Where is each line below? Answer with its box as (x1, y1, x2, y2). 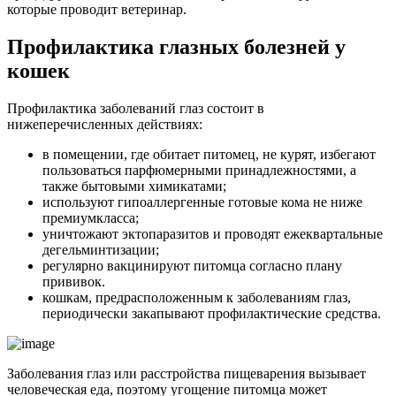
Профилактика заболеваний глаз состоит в (7, 101, 264, 117)
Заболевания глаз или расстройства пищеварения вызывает (7, 366, 366, 382)
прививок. (42, 274, 105, 290)
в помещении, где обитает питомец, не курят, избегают (42, 147, 376, 163)
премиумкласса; (42, 210, 139, 226)
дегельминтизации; (42, 242, 159, 258)
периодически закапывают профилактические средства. (42, 306, 381, 322)
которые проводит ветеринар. (7, 2, 187, 18)
